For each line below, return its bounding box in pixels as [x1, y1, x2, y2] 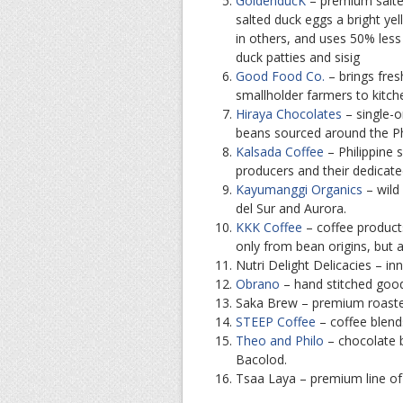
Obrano [236, 274, 280, 292]
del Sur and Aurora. [236, 199, 346, 217]
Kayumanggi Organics [236, 180, 363, 198]
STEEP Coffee [236, 312, 316, 330]
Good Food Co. [236, 67, 325, 85]
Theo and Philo [236, 331, 324, 349]
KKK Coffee [236, 218, 302, 236]
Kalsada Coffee [236, 142, 324, 160]
